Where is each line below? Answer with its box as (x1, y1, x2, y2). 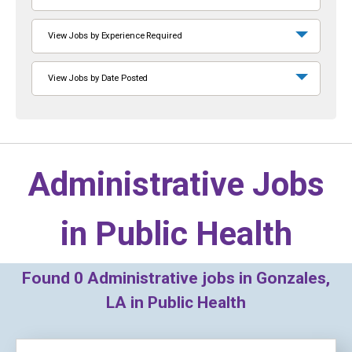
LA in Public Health (106, 293, 246, 312)
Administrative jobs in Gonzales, (83, 269, 330, 288)
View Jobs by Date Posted (48, 73, 148, 83)
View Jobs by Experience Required (48, 31, 182, 41)
